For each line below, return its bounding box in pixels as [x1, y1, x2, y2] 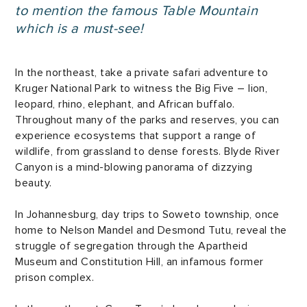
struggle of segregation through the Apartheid [15, 239, 248, 253]
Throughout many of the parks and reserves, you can [15, 113, 280, 127]
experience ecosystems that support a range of [15, 129, 256, 143]
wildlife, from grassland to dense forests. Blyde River [15, 145, 280, 158]
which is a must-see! [15, 21, 144, 37]
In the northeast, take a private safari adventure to [15, 66, 269, 79]
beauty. [15, 176, 52, 190]
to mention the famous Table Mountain [15, 3, 258, 19]
